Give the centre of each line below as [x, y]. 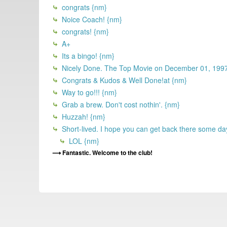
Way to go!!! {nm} [88, 92]
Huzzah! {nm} [83, 116]
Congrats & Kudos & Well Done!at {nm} [123, 80]
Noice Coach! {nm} [91, 19]
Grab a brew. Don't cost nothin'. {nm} [120, 104]
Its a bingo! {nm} [87, 55]
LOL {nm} [83, 141]
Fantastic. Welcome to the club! [107, 152]
